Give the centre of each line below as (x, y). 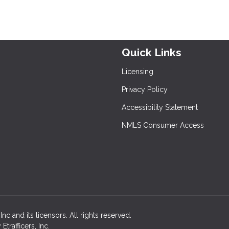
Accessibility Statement (160, 108)
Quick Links (152, 53)
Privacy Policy (145, 90)
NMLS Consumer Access (163, 125)
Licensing (138, 72)
